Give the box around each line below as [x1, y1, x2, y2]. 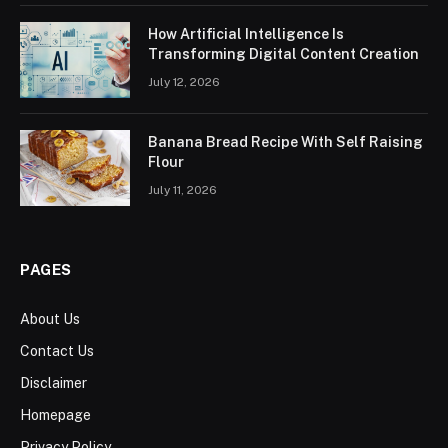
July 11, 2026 [148, 182, 217, 197]
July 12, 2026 [148, 74, 220, 89]
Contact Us [20, 342, 94, 359]
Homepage [20, 406, 91, 423]
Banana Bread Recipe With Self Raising [148, 133, 423, 150]
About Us [20, 310, 80, 327]
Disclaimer [20, 374, 90, 391]
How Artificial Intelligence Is [148, 25, 344, 42]
